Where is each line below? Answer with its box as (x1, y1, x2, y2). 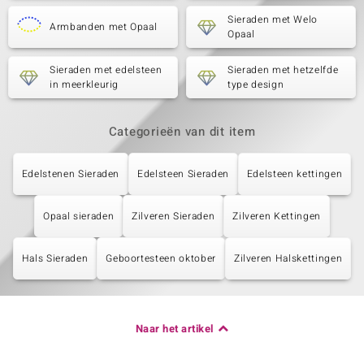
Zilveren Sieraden (132, 209, 215, 223)
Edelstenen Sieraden (21, 167, 120, 181)
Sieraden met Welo (227, 12, 318, 27)
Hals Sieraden (21, 251, 89, 266)
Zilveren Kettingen (232, 209, 321, 223)
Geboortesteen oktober (106, 251, 216, 266)
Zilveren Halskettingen (233, 251, 343, 266)
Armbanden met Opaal (50, 19, 158, 34)
